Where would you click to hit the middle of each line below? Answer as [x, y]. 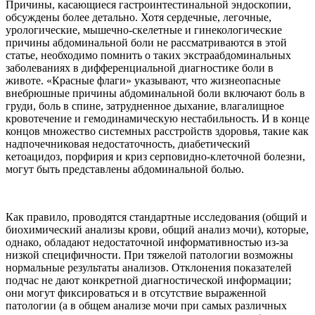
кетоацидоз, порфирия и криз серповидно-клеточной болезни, [155, 157]
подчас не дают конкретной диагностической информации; [148, 281]
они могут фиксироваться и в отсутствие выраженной [136, 293]
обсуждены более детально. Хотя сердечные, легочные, [139, 18]
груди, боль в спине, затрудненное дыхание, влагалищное [145, 106]
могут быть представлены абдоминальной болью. [125, 169]
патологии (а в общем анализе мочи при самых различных [146, 306]
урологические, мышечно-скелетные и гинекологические [144, 30]
